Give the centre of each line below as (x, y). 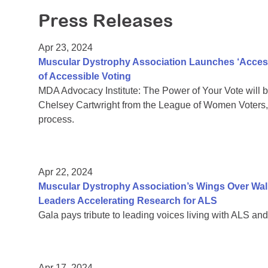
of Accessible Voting (85, 77)
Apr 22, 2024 (66, 172)
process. (56, 120)
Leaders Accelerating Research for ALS (128, 201)
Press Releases (106, 21)
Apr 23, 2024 (66, 48)
